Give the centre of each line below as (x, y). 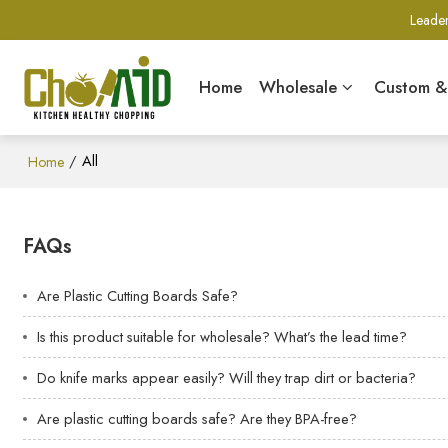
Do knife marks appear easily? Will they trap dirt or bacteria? (227, 377)
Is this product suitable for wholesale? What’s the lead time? (222, 336)
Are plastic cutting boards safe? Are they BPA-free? (197, 418)
